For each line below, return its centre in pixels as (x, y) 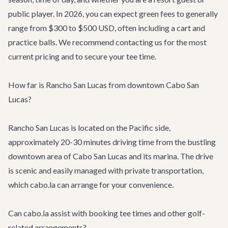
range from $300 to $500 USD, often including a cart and (107, 28)
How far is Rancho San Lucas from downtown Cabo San (104, 85)
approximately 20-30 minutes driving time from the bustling (112, 142)
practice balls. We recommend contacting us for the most (107, 42)
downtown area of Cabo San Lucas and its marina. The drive (111, 156)
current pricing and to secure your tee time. (82, 56)
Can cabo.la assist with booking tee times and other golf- (107, 213)
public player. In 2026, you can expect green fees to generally (113, 13)
